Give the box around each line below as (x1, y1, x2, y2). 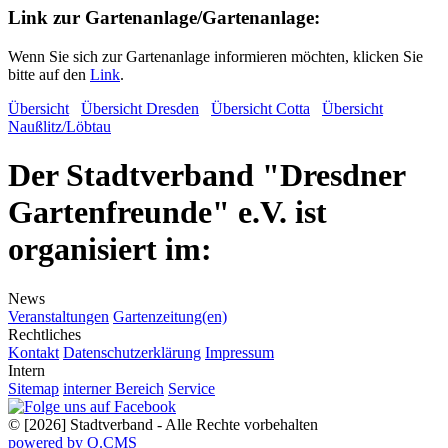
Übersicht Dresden (81, 100, 199, 118)
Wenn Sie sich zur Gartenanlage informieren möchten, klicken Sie (8, 48, 423, 66)
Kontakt (8, 343, 59, 361)
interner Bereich (63, 379, 164, 397)
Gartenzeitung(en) (113, 307, 227, 325)
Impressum (205, 343, 274, 361)
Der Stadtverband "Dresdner (8, 157, 405, 194)
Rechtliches (8, 325, 81, 343)
